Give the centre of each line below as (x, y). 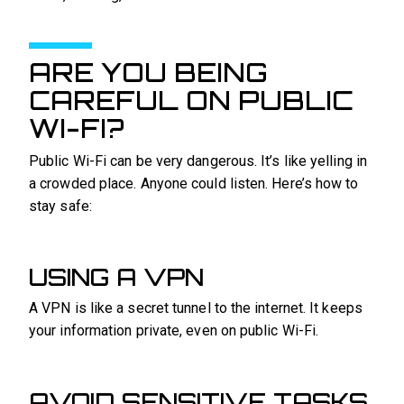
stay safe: (60, 206)
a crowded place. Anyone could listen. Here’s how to (194, 183)
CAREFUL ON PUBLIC (191, 100)
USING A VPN (116, 276)
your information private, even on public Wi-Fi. (174, 330)
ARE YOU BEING (148, 72)
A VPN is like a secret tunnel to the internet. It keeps (196, 308)
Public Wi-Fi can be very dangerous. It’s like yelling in (198, 161)
